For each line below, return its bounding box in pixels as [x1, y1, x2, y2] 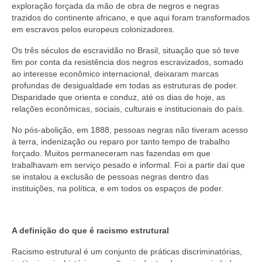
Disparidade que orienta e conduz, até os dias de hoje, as [12, 92, 225, 102]
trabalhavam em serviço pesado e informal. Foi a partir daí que [12, 160, 245, 170]
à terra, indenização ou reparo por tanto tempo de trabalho [12, 136, 230, 146]
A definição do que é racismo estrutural [12, 225, 169, 235]
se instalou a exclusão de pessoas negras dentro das [12, 171, 209, 181]
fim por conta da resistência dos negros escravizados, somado [12, 57, 243, 67]
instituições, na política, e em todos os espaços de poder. [12, 183, 223, 193]
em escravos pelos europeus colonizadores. [12, 24, 175, 34]
